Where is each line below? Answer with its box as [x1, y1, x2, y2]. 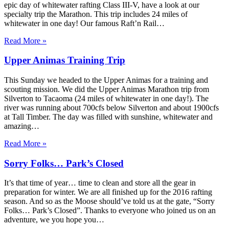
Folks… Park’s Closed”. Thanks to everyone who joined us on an [4, 206, 216, 215]
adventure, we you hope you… [4, 215, 104, 224]
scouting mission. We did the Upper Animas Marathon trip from [4, 85, 209, 94]
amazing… [4, 122, 39, 131]
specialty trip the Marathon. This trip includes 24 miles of [4, 9, 188, 18]
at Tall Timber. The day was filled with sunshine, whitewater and [4, 112, 213, 122]
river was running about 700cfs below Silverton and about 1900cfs [4, 103, 219, 112]
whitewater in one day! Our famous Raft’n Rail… [4, 18, 165, 28]
